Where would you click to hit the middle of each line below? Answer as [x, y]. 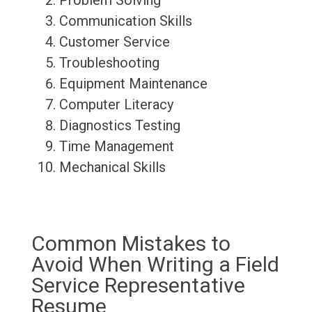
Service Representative [138, 286]
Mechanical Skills [112, 167]
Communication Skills [125, 21]
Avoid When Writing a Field [155, 265]
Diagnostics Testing [119, 126]
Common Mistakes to [131, 244]
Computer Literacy [116, 105]
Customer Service [114, 42]
